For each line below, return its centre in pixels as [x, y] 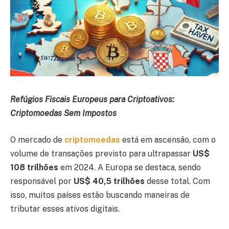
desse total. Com [177, 181]
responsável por [42, 181]
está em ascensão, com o [169, 140]
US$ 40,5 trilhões [109, 181]
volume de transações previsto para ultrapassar [101, 153]
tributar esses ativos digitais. [65, 209]
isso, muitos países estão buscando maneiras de [100, 195]
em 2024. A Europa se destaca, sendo [130, 167]
